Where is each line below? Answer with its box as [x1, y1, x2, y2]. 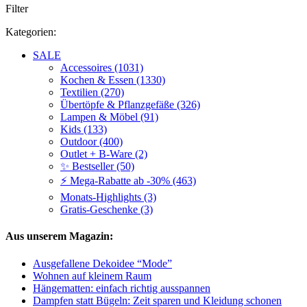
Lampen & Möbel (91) [60, 111, 158, 123]
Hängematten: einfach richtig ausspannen [33, 282, 210, 294]
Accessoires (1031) [60, 62, 143, 74]
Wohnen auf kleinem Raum [33, 269, 151, 282]
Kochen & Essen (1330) [60, 74, 165, 86]
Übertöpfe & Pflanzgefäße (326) [60, 99, 200, 111]
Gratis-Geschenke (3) [60, 204, 153, 216]
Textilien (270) [60, 86, 124, 99]
